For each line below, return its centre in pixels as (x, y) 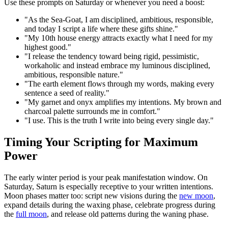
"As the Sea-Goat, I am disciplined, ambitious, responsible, (119, 19)
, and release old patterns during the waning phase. (128, 214)
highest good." (48, 47)
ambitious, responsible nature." (74, 74)
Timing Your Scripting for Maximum (101, 142)
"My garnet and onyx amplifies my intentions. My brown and (123, 102)
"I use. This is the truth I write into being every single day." (119, 120)
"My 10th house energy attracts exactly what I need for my (119, 38)
